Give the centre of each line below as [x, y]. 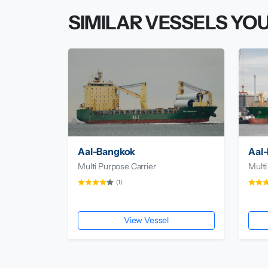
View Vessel [146, 220]
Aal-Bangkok [107, 152]
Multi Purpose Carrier [117, 167]
